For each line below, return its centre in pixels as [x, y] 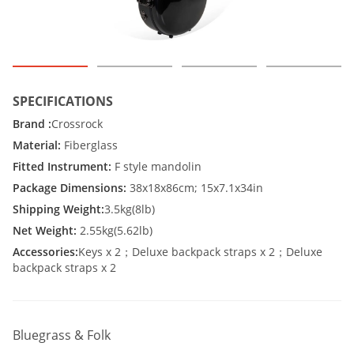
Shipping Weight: [58, 209]
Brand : [32, 124]
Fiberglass [91, 145]
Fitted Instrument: [64, 166]
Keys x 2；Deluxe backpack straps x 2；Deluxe [200, 252]
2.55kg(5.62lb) [116, 230]
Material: [38, 145]
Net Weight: [46, 230]
